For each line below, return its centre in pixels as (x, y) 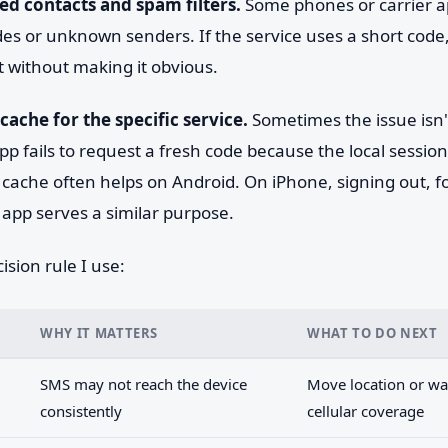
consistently (81, 411)
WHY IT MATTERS (99, 333)
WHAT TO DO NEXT (372, 333)
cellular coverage (365, 411)
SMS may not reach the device (143, 384)
